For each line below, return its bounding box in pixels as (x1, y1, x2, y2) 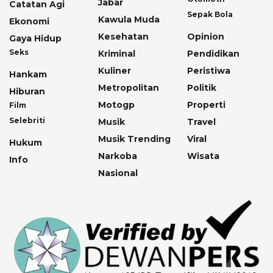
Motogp (98, 99, 135, 111)
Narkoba (98, 151, 137, 162)
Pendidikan (187, 48, 239, 60)
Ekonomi (9, 16, 49, 27)
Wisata (187, 151, 219, 162)
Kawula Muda (98, 14, 160, 26)
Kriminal (98, 48, 135, 60)
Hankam (9, 69, 47, 80)
